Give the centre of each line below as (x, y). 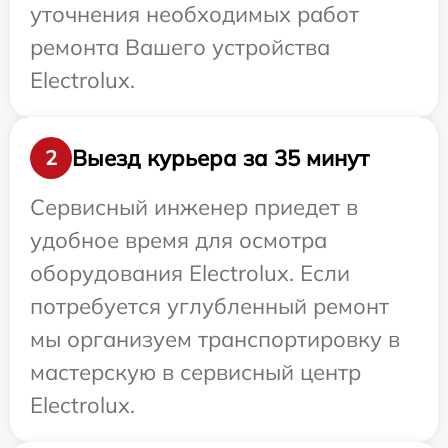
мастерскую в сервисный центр (195, 372)
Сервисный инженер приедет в (194, 207)
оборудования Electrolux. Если (190, 273)
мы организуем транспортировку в (215, 339)
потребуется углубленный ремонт (209, 306)
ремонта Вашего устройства (180, 47)
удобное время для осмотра (178, 240)
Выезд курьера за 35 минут (220, 157)
